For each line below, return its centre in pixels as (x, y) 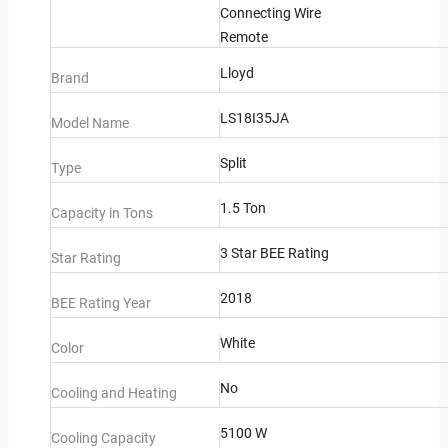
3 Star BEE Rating (274, 253)
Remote (243, 37)
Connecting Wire (270, 13)
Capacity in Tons (102, 213)
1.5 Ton (242, 208)
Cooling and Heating (114, 393)
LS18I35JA (254, 118)
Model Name (90, 123)
